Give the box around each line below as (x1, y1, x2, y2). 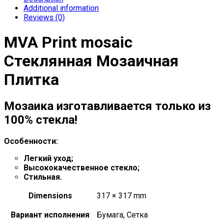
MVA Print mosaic (4, 32, 133, 52)
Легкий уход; (24, 154, 73, 164)
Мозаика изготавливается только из (4, 99, 211, 113)
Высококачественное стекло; (24, 163, 139, 173)
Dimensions (28, 191, 72, 201)
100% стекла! (4, 113, 78, 127)
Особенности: (4, 137, 58, 146)
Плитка (4, 70, 59, 89)
